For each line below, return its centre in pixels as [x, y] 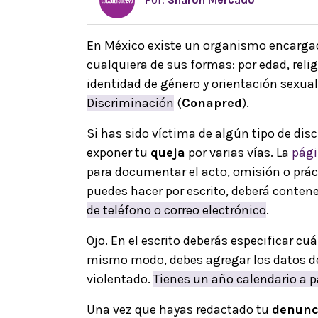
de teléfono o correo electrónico [176, 210]
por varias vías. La [238, 152]
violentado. [120, 279]
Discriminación [130, 103]
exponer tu [119, 152]
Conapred [212, 103]
